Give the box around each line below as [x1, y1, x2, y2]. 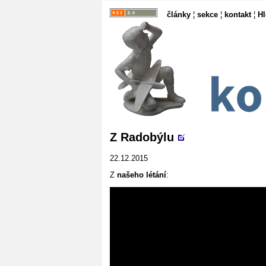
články [167, 10, 191, 19]
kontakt [224, 10, 251, 19]
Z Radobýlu [110, 130, 174, 144]
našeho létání [117, 170, 166, 179]
